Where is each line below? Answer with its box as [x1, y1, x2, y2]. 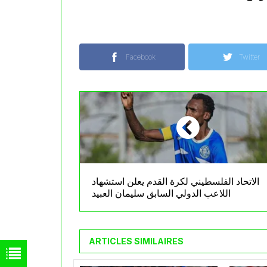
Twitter [239, 52, 260, 62]
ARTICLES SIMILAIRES [89, 236, 184, 247]
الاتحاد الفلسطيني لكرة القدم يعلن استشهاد [92, 175, 259, 188]
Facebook [125, 52, 156, 62]
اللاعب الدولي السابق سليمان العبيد [92, 187, 231, 200]
